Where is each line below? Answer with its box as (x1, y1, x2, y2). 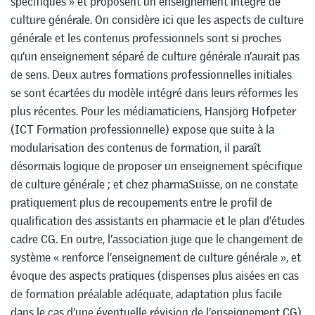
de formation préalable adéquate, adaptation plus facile (11, 285, 282, 302)
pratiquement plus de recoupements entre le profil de (11, 194, 272, 210)
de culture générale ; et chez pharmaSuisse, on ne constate (11, 176, 298, 192)
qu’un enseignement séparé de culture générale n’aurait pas (11, 48, 300, 64)
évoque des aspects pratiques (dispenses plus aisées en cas (11, 267, 299, 283)
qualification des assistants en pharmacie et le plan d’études (11, 212, 304, 229)
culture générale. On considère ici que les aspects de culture (11, 11, 304, 27)
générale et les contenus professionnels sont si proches (11, 30, 281, 46)
